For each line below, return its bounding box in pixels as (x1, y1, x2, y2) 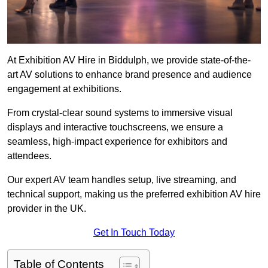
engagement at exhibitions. (7, 84, 121, 95)
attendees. (7, 151, 51, 162)
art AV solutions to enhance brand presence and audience (7, 69, 252, 80)
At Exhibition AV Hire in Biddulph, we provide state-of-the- (7, 55, 251, 66)
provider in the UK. (7, 203, 86, 214)
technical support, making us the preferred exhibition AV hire (7, 189, 261, 200)
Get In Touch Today (93, 227, 175, 238)
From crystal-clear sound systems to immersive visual (7, 108, 233, 118)
